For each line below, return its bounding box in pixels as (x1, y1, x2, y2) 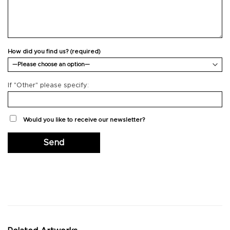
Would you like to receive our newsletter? (23, 117, 145, 123)
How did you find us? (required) (8, 48, 101, 54)
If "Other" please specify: (8, 82, 89, 89)
